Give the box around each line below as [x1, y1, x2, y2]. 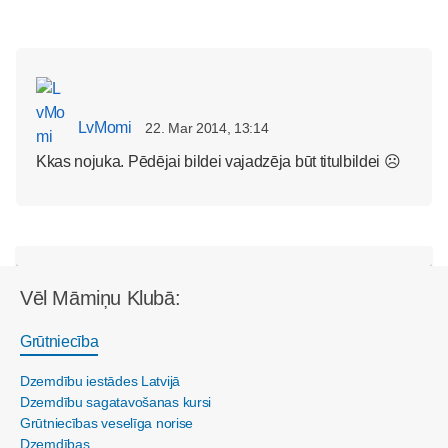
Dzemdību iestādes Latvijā [20, 372, 180, 389]
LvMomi [74, 118, 132, 136]
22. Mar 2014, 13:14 [145, 119, 269, 136]
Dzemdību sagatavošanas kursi [20, 393, 212, 410]
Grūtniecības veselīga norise [20, 414, 194, 431]
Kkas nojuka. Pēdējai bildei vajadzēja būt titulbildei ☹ [36, 152, 401, 170]
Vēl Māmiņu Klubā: [20, 286, 181, 309]
